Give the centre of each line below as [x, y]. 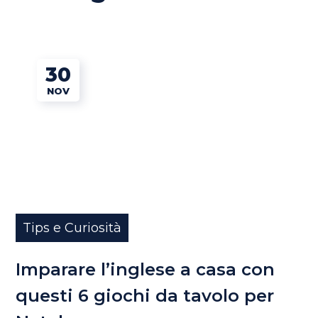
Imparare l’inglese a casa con [146, 269]
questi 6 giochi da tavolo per [145, 295]
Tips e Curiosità [72, 227]
